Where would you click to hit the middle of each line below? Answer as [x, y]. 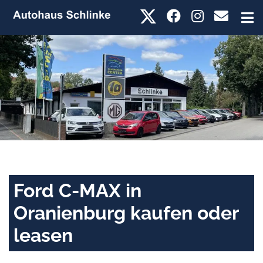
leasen [43, 235]
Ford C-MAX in [77, 191]
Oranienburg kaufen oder [126, 213]
